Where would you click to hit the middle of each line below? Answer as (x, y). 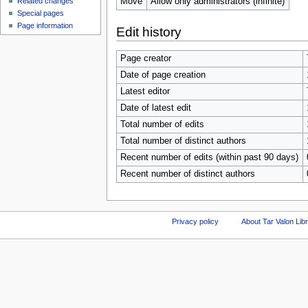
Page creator (145, 58)
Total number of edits (162, 124)
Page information (45, 26)
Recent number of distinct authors (187, 174)
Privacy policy (195, 221)
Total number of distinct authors (183, 141)
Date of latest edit (155, 108)
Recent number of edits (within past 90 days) (209, 157)
